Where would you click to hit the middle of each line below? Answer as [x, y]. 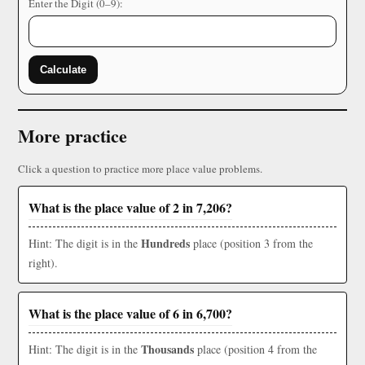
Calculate [63, 70]
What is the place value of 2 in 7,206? [130, 208]
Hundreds [165, 244]
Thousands [167, 350]
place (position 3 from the [251, 244]
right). [43, 263]
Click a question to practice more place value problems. [140, 169]
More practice [73, 136]
